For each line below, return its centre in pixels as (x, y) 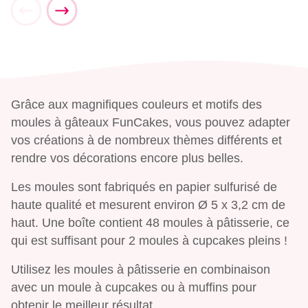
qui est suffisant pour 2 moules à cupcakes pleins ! (149, 241)
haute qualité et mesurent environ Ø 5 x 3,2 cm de (148, 205)
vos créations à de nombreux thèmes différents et (146, 141)
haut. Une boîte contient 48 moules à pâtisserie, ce (150, 223)
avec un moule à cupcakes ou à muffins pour (134, 288)
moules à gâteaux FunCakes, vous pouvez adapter (151, 123)
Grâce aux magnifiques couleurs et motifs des (136, 105)
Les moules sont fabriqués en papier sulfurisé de (144, 187)
